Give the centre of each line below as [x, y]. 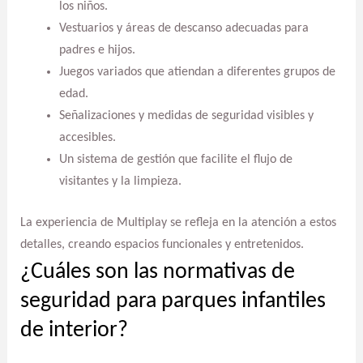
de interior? [74, 330]
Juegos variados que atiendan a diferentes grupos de [197, 73]
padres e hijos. [97, 51]
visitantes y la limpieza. [120, 182]
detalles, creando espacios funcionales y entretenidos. [162, 245]
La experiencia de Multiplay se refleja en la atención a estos [178, 223]
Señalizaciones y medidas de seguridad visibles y [186, 116]
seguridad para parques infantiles [173, 301]
